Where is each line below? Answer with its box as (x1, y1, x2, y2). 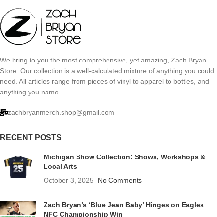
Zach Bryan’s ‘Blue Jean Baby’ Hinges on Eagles (44, 201, 204, 209)
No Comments (98, 176, 142, 185)
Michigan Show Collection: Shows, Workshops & (44, 153, 205, 161)
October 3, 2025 (44, 176, 93, 185)
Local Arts (44, 162, 77, 170)
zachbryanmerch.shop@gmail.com (7, 108, 114, 117)
